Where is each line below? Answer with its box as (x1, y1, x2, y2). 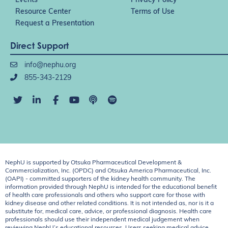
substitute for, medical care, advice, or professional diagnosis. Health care (5, 208, 212, 215)
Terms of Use (131, 8, 175, 16)
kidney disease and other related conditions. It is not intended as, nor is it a (5, 200, 214, 207)
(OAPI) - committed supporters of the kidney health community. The (5, 176, 195, 182)
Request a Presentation (15, 20, 94, 28)
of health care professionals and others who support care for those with (5, 192, 205, 198)
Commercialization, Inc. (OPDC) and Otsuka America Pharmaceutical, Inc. (5, 167, 211, 174)
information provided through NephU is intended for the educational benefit (5, 184, 217, 190)
